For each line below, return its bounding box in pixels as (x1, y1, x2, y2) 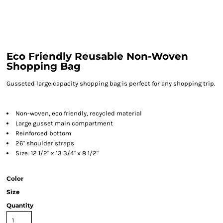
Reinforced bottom (15, 129, 71, 137)
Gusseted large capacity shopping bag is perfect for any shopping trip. (6, 80, 215, 87)
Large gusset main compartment (15, 119, 113, 127)
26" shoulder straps (15, 139, 74, 147)
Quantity (6, 202, 33, 209)
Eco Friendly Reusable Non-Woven (6, 50, 188, 62)
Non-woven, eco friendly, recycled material (15, 110, 142, 117)
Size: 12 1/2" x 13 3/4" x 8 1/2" (15, 149, 100, 157)
